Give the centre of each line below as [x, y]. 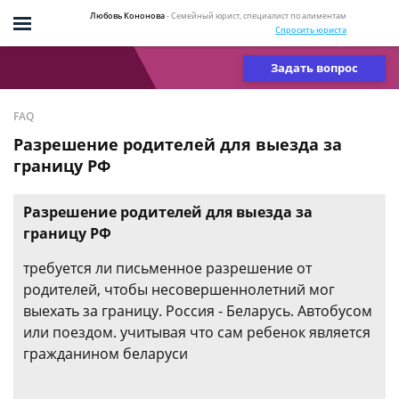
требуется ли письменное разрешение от [167, 268]
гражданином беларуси [106, 354]
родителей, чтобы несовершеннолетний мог [179, 289]
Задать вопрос [314, 67]
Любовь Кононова [127, 15]
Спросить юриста [311, 29]
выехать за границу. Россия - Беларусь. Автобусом [198, 311]
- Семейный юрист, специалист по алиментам [256, 15]
